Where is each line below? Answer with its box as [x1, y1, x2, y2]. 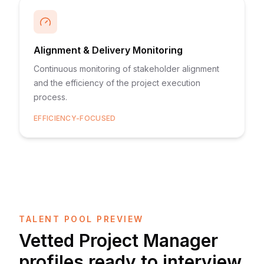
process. [34, 92, 67, 102]
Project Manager [79, 230, 218, 251]
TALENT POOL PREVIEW [19, 214, 144, 224]
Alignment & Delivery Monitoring [34, 44, 183, 56]
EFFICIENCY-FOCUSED [34, 114, 116, 123]
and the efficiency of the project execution [34, 78, 200, 88]
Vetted [19, 230, 79, 251]
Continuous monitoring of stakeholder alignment [34, 64, 219, 74]
